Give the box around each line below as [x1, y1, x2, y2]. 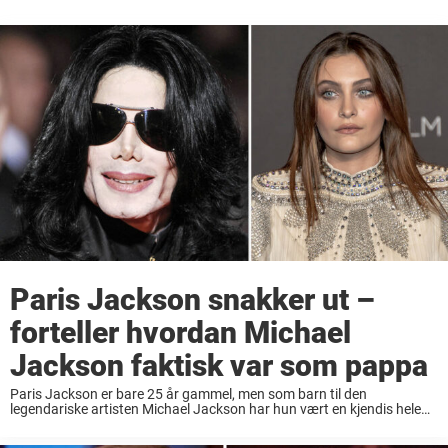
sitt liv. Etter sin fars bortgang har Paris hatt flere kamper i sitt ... [10, 416, 404, 433]
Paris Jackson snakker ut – [10, 282, 375, 318]
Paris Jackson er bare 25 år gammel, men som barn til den [10, 386, 367, 403]
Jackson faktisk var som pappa [10, 348, 428, 384]
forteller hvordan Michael [10, 315, 351, 351]
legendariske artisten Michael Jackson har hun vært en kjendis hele [10, 401, 421, 418]
